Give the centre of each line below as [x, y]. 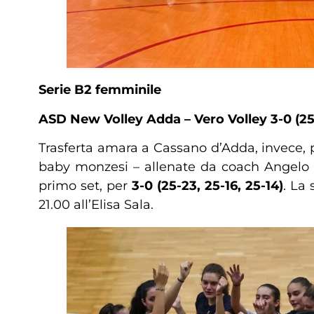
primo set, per [86, 185]
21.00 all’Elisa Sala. [96, 204]
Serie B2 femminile [100, 90]
